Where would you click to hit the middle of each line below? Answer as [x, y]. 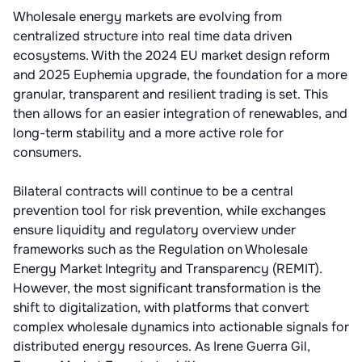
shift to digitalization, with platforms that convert [161, 307]
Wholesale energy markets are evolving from [147, 16]
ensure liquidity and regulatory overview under [154, 229]
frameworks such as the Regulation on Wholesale [160, 249]
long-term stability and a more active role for [148, 133]
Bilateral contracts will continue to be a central [153, 191]
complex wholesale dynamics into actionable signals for [181, 326]
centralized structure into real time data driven [152, 36]
